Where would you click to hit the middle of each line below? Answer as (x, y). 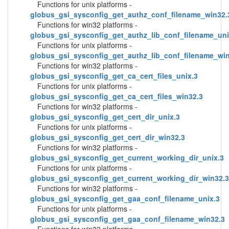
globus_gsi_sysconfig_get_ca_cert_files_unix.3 (114, 76)
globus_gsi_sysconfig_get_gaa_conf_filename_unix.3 (125, 198)
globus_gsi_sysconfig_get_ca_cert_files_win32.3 (117, 96)
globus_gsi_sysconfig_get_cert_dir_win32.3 (108, 137)
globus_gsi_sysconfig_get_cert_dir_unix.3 (105, 117)
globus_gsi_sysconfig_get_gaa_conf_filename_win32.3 (128, 219)
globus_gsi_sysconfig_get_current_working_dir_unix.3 (127, 157)
